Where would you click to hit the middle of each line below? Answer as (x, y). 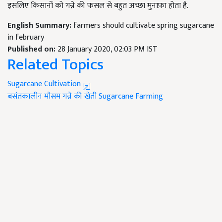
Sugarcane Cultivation (45, 84)
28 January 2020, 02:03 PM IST (108, 50)
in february (26, 38)
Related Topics (55, 65)
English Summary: (40, 26)
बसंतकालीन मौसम (34, 97)
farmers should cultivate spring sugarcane (144, 26)
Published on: (32, 50)
